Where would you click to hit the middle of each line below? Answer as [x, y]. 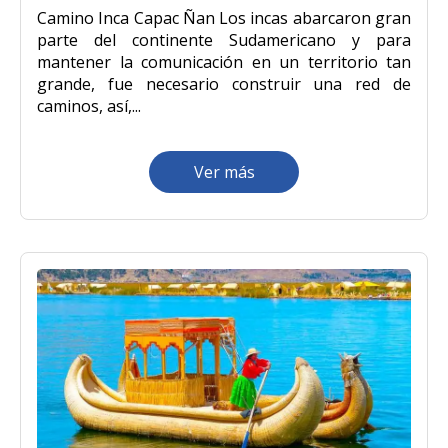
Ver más [224, 172]
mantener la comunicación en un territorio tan [224, 62]
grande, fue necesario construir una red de [224, 84]
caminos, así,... [89, 106]
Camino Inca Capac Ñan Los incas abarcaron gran [224, 18]
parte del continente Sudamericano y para [224, 40]
